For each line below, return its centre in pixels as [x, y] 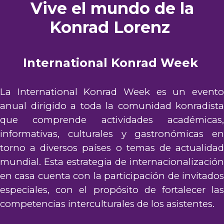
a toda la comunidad [121, 106]
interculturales [101, 204]
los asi [164, 204]
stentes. [197, 204]
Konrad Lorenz [112, 27]
